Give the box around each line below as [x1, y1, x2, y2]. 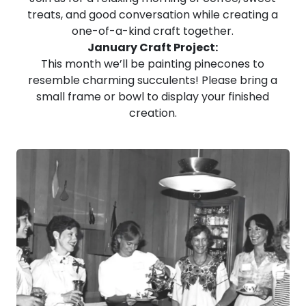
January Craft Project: [87, 40, 219, 55]
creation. [128, 105, 177, 121]
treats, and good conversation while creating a [27, 7, 279, 23]
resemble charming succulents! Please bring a [28, 72, 278, 88]
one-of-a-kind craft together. [72, 23, 234, 39]
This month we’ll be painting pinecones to [41, 56, 265, 72]
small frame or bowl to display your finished [36, 89, 270, 105]
